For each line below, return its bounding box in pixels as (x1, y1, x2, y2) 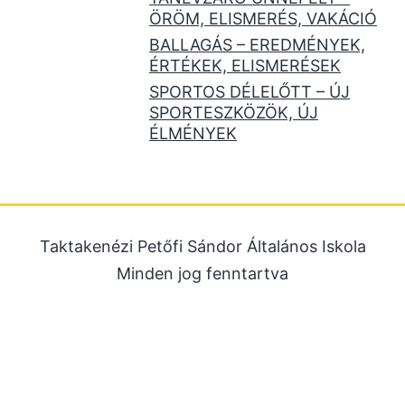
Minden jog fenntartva (117, 264, 288, 284)
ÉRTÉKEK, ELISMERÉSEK (149, 56, 341, 76)
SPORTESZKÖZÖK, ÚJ (149, 103, 318, 123)
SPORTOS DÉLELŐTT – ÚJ (149, 82, 350, 102)
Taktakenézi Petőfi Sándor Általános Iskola (39, 237, 366, 257)
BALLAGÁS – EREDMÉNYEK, (149, 35, 365, 55)
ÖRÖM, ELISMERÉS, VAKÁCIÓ (149, 9, 377, 29)
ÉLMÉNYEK (149, 124, 237, 144)
